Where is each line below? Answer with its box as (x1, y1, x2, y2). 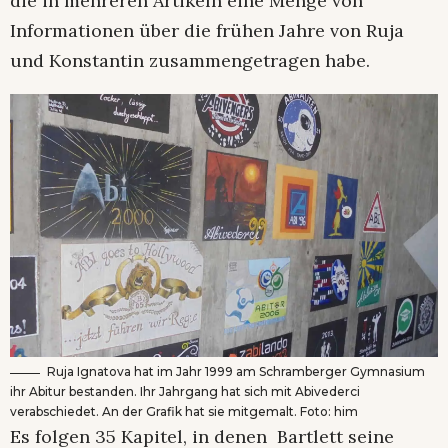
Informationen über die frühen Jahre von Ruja (10, 18, 404, 42)
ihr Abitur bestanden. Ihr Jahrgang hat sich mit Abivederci (10, 384, 360, 400)
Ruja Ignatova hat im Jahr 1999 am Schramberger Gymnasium (47, 364, 425, 380)
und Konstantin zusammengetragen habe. (10, 48, 370, 72)
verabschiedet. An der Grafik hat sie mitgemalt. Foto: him (10, 404, 358, 420)
